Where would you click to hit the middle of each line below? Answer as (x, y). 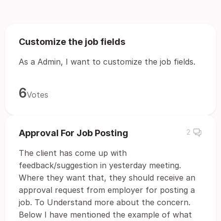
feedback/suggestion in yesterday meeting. (100, 165)
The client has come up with (73, 153)
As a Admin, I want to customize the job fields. (107, 62)
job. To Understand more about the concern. (105, 202)
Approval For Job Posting (74, 133)
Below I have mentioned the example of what (105, 215)
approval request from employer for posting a (107, 190)
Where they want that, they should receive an (107, 178)
